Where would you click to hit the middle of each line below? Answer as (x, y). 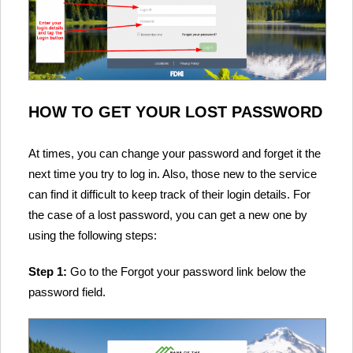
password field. (67, 292)
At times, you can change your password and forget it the (175, 153)
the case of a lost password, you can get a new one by (168, 214)
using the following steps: (93, 235)
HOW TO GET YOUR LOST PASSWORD (175, 111)
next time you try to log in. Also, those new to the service (173, 173)
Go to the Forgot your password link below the (186, 271)
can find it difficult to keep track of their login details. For (169, 194)
